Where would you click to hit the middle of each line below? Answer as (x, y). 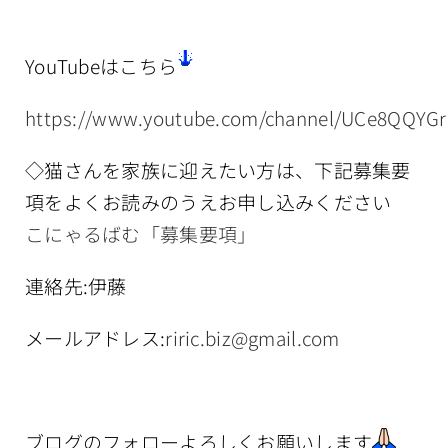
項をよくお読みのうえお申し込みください (208, 201)
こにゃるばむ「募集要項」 (141, 233)
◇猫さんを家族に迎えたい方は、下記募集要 (218, 169)
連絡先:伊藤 (76, 285)
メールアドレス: (95, 337)
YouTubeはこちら (101, 65)
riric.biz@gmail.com (252, 337)
